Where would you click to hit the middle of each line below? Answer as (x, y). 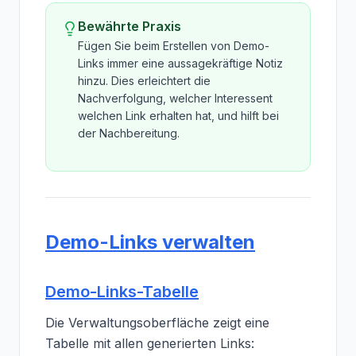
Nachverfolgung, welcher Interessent (175, 98)
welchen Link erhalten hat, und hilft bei (178, 116)
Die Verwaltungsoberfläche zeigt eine (157, 323)
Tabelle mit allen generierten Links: (150, 343)
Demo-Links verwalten (150, 242)
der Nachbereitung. (129, 133)
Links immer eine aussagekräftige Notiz (180, 63)
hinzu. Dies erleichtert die (144, 81)
